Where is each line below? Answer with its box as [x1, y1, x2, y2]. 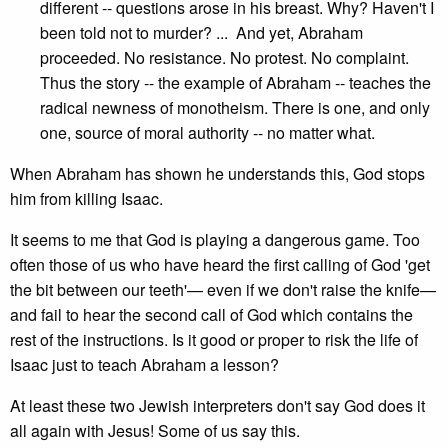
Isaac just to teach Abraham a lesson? [10, 353, 279, 376]
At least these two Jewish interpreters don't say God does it [10, 394, 425, 417]
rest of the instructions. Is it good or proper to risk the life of [10, 328, 418, 351]
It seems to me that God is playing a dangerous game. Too [10, 228, 420, 251]
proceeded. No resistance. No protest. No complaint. [40, 46, 409, 69]
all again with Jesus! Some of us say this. [10, 419, 300, 442]
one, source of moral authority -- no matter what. [40, 121, 375, 144]
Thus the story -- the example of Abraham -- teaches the [40, 71, 431, 94]
